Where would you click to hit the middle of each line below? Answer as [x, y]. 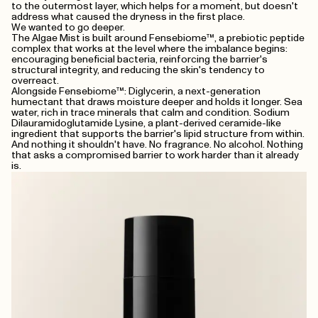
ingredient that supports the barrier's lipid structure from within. [158, 134]
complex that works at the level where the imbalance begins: [149, 49]
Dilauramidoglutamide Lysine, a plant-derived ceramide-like [146, 124]
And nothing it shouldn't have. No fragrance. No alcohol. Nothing [157, 145]
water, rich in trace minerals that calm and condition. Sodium [150, 113]
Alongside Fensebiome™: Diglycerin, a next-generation [136, 92]
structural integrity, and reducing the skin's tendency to [138, 70]
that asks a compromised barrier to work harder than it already [155, 155]
